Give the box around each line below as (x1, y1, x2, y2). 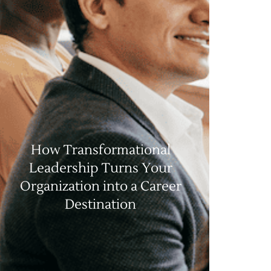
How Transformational (30, 141, 171, 158)
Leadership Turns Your (28, 159, 172, 177)
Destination (65, 195, 136, 213)
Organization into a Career (19, 177, 181, 195)
